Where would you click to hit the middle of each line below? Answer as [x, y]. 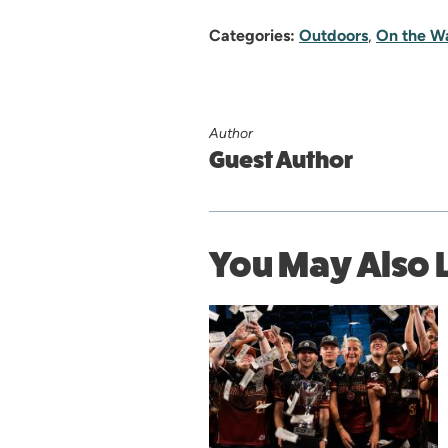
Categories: [252, 35]
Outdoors [333, 35]
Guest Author [281, 159]
